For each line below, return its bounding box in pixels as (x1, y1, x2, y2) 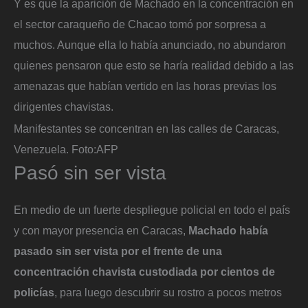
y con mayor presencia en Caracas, (14, 223, 188, 236)
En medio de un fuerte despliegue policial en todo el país (14, 203, 290, 216)
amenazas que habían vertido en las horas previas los (14, 80, 276, 93)
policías (14, 285, 54, 298)
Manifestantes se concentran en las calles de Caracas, (14, 122, 279, 135)
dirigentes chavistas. (14, 100, 113, 113)
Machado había (188, 223, 268, 236)
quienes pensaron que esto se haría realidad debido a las (14, 59, 294, 72)
